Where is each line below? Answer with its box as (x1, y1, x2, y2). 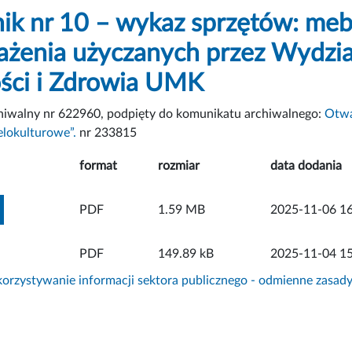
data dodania (270, 159, 342, 172)
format (79, 159, 117, 172)
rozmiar (158, 159, 200, 172)
